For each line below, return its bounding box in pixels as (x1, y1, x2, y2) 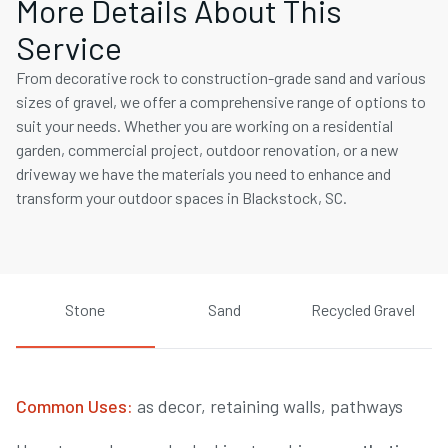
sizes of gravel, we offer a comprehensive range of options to (16, 92, 426, 111)
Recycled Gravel (310, 300, 415, 319)
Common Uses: (16, 395, 133, 417)
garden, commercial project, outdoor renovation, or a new (16, 140, 399, 159)
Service (16, 28, 122, 66)
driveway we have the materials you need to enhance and (16, 164, 391, 183)
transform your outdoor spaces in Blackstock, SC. (16, 188, 347, 207)
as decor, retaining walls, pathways (137, 395, 403, 417)
